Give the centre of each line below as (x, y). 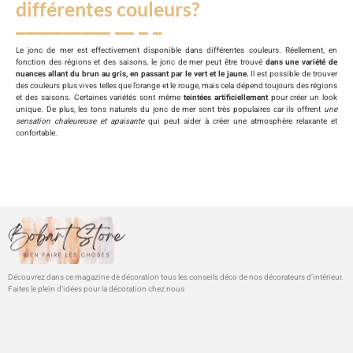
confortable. (37, 134)
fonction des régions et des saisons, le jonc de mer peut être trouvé (141, 63)
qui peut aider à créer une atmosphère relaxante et (243, 122)
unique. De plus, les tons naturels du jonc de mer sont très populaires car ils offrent (170, 110)
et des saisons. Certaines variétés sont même (98, 98)
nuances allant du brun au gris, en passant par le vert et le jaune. (132, 74)
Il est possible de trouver (293, 74)
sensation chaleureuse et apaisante (82, 122)
